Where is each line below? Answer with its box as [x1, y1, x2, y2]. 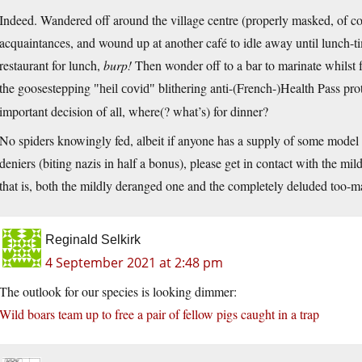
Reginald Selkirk [45, 233, 141, 247]
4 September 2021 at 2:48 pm [45, 254, 223, 272]
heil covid [99, 82, 149, 96]
